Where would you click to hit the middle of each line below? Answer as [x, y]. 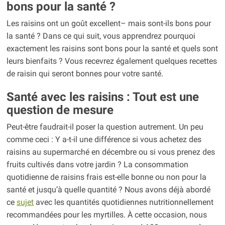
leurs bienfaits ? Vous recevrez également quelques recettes [111, 61]
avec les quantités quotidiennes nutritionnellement [123, 202]
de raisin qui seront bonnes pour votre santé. [85, 74]
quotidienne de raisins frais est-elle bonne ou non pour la [106, 177]
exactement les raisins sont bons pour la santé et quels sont [112, 49]
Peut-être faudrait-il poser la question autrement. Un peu [105, 127]
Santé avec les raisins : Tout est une [102, 97]
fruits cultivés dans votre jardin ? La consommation [97, 165]
